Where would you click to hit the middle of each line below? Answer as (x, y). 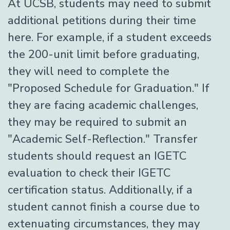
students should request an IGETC (97, 156)
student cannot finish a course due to (104, 207)
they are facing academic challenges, (103, 105)
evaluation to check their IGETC (89, 173)
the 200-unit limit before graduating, (103, 54)
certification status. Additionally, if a (100, 190)
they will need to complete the (89, 71)
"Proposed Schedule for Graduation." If (109, 88)
